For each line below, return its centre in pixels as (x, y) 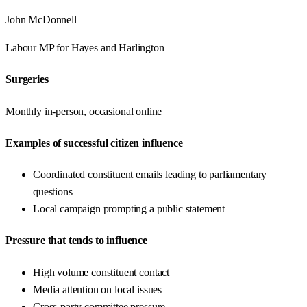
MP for (54, 48)
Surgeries (27, 79)
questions (53, 192)
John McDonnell (41, 20)
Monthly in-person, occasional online (84, 111)
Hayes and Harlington (118, 48)
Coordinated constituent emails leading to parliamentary (150, 175)
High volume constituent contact (101, 272)
